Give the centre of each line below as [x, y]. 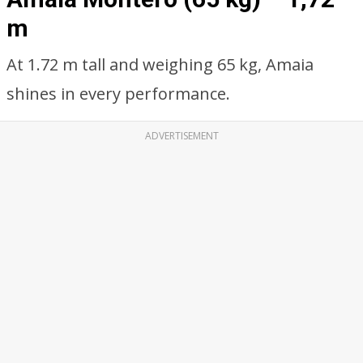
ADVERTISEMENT [181, 136]
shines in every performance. [118, 94]
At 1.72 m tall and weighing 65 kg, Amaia [160, 64]
